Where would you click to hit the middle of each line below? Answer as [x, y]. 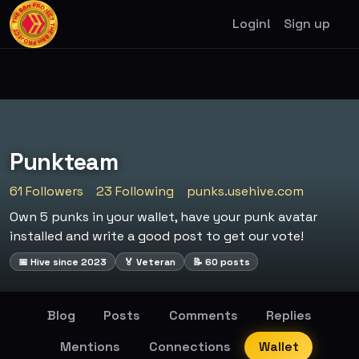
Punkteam [64, 162]
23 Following [135, 192]
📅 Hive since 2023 [62, 261]
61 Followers [46, 192]
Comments [203, 316]
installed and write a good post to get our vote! [157, 236]
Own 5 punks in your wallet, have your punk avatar [163, 217]
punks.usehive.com [245, 192]
